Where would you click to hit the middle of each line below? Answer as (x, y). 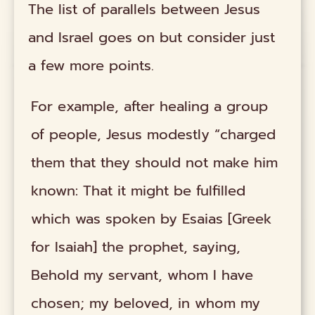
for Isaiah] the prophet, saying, (136, 247)
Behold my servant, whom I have (142, 275)
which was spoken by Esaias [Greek (152, 219)
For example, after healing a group (150, 107)
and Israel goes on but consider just (152, 37)
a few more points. (91, 65)
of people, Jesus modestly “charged (154, 135)
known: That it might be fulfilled (139, 191)
